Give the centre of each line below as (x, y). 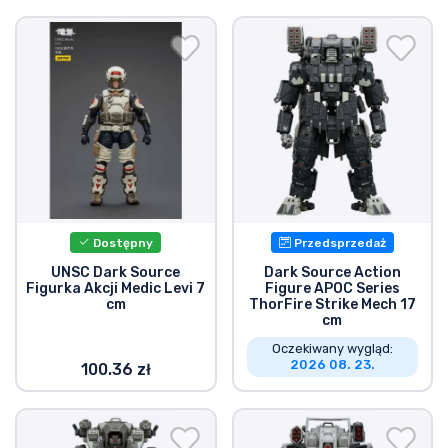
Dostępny (122, 242)
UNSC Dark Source (116, 272)
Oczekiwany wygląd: (332, 348)
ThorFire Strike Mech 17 (332, 304)
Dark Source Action (332, 272)
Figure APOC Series (332, 288)
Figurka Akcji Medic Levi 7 (116, 288)
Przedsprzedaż (338, 242)
